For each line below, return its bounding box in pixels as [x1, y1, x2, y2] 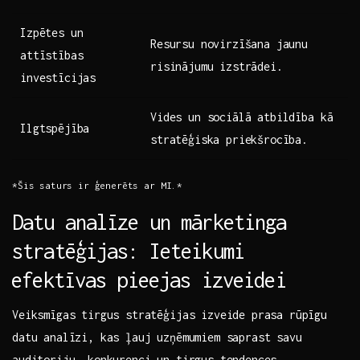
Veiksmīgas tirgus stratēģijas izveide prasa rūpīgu [12, 308, 327, 322]
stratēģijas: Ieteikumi [12, 239, 244, 264]
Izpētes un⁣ [20, 26, 84, 40]
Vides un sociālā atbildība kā [150, 110, 333, 125]
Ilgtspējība [20, 121, 90, 136]
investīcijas [20, 71, 96, 85]
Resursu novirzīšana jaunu [150, 37, 308, 51]
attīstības [20, 48, 84, 63]
